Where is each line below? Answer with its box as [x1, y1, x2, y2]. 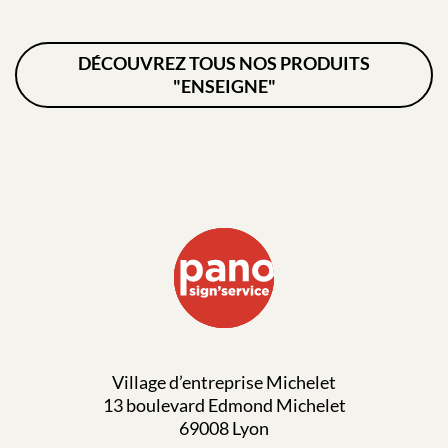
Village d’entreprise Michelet [112, 370, 336, 393]
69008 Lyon [179, 416, 269, 439]
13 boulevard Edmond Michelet [102, 393, 346, 416]
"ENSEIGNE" [172, 74, 276, 97]
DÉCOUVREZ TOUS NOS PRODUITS [78, 51, 370, 74]
